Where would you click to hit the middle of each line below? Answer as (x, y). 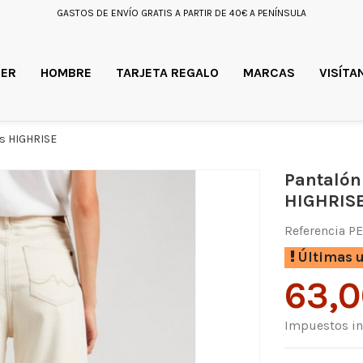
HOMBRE (66, 73)
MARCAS (269, 73)
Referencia (314, 230)
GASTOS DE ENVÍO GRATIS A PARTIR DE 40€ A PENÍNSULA (181, 13)
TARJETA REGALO (167, 73)
